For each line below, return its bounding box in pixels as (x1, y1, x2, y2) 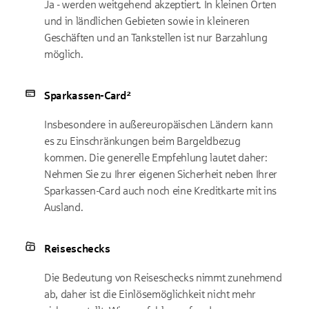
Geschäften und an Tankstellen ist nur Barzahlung (44, 32, 268, 43)
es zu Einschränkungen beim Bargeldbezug (44, 135, 241, 147)
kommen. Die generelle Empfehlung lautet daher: (44, 152, 268, 163)
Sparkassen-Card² (44, 90, 131, 101)
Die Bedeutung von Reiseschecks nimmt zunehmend (44, 272, 282, 283)
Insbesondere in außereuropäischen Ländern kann (44, 119, 273, 130)
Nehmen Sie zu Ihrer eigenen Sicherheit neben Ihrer (44, 168, 277, 180)
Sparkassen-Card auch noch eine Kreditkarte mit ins (44, 185, 277, 197)
